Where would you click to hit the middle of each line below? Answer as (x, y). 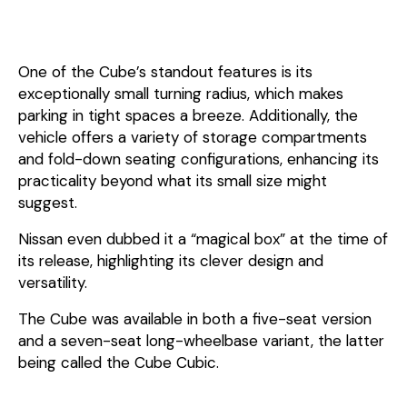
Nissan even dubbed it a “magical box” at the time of (203, 239)
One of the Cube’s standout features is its (165, 72)
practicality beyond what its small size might (173, 181)
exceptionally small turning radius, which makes (181, 94)
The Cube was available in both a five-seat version (195, 319)
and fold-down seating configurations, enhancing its (199, 159)
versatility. (53, 283)
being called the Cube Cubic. (119, 363)
